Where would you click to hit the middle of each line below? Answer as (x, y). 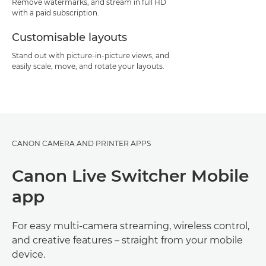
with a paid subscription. (56, 12)
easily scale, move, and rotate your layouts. (88, 66)
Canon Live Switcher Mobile (130, 175)
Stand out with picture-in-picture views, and (91, 55)
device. (28, 254)
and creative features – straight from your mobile (127, 240)
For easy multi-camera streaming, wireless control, (131, 226)
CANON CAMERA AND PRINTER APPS (81, 143)
